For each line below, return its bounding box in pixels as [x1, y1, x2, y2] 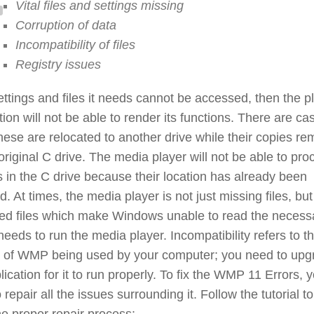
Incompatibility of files [15, 38, 135, 53]
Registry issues [15, 57, 101, 72]
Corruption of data [15, 18, 116, 33]
